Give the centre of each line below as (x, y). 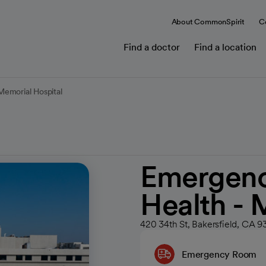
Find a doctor (152, 47)
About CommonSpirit (208, 21)
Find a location (225, 47)
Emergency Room (219, 254)
